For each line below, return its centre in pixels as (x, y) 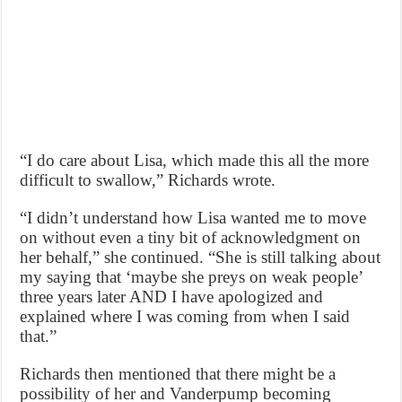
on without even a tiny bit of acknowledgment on (191, 238)
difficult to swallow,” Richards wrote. (148, 180)
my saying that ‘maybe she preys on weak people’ (192, 277)
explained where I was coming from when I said (185, 317)
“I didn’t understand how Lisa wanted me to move (193, 218)
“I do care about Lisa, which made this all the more (195, 161)
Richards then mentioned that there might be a (178, 374)
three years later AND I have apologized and (172, 297)
